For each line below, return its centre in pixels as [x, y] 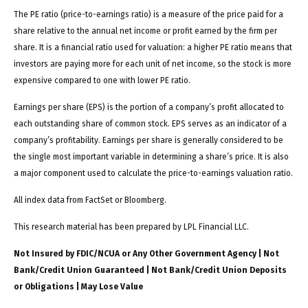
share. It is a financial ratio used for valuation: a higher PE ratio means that [153, 47]
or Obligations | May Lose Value [78, 286]
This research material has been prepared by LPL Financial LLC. [131, 227]
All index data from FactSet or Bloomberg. [90, 200]
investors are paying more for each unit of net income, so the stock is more [153, 64]
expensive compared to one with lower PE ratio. [102, 80]
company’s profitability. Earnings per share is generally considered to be [148, 140]
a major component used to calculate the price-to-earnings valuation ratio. [153, 173]
